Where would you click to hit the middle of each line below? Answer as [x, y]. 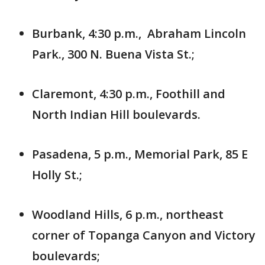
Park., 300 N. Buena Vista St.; [113, 54]
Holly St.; [57, 174]
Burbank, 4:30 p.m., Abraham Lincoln [139, 33]
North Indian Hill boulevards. [116, 114]
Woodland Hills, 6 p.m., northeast [128, 214]
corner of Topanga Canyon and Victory [144, 235]
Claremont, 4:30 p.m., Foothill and [129, 93]
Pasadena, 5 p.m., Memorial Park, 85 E [140, 154]
